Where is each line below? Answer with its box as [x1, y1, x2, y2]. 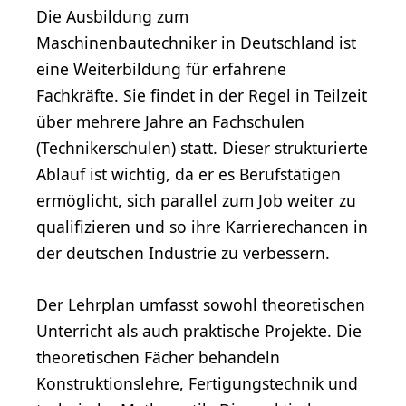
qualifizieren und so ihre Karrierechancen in [36, 216, 368, 238]
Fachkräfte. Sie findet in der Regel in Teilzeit [36, 84, 367, 107]
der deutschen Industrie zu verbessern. [36, 242, 330, 265]
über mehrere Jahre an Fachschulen [36, 111, 304, 133]
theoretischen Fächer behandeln [36, 346, 280, 369]
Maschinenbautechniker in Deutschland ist [36, 32, 356, 54]
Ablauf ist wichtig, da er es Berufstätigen [36, 163, 341, 186]
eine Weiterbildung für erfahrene [36, 58, 286, 81]
